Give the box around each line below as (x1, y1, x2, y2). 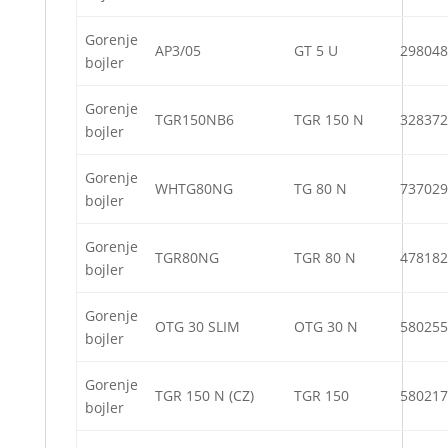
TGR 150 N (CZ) (155, 386, 254, 406)
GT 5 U (294, 41, 338, 61)
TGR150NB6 (155, 110, 234, 130)
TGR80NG (155, 248, 219, 268)
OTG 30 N (294, 317, 358, 337)
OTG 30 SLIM (155, 317, 240, 337)
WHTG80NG (155, 179, 233, 199)
